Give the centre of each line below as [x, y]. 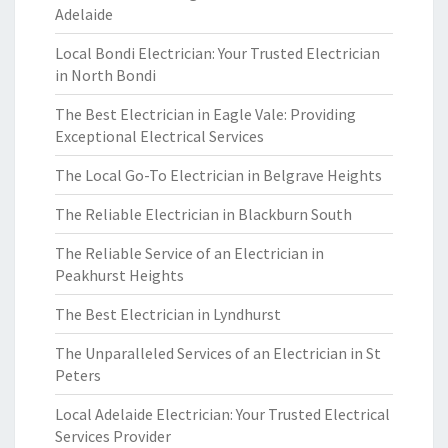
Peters [78, 375]
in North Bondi [105, 75]
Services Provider [113, 436]
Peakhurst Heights [119, 275]
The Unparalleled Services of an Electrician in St [218, 353]
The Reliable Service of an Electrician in [189, 253]
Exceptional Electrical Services [159, 136]
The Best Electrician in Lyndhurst [168, 314]
